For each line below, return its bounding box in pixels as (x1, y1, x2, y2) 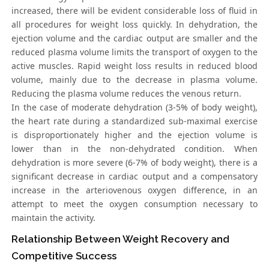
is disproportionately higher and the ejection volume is (11, 129, 258, 141)
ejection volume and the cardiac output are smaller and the (11, 32, 258, 44)
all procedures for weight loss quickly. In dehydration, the (11, 19, 258, 31)
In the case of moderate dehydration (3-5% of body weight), (11, 101, 258, 113)
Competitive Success (11, 250, 117, 262)
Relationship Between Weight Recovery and (11, 233, 230, 246)
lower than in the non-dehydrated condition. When (11, 143, 258, 155)
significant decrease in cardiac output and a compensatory (11, 171, 258, 183)
